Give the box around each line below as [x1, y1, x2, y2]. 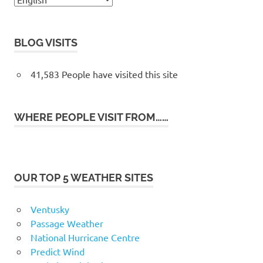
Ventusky [30, 203, 69, 215]
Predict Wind [30, 245, 85, 257]
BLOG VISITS [14, 36, 77, 49]
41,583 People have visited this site [30, 68, 178, 80]
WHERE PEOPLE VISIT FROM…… [14, 110, 168, 123]
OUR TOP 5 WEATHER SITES [14, 171, 153, 184]
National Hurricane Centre [30, 231, 140, 243]
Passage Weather [30, 217, 103, 229]
